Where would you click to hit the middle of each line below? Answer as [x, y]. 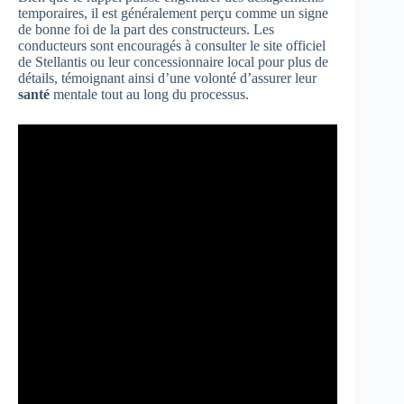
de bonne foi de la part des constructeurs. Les [146, 29]
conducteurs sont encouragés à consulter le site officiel [172, 45]
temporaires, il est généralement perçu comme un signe [173, 13]
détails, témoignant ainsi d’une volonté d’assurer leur [167, 78]
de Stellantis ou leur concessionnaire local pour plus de [173, 61]
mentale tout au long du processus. [149, 94]
